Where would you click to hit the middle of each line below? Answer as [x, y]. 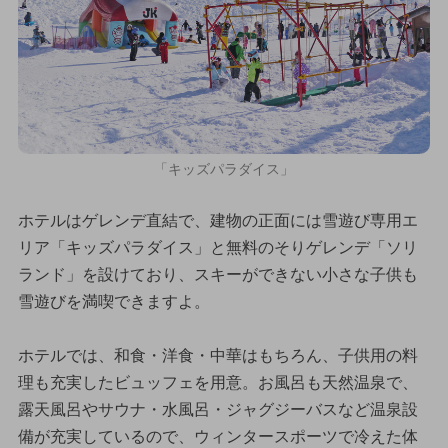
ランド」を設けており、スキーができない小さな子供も [217, 274]
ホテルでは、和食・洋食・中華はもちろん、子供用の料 [217, 355]
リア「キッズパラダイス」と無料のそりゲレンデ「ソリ [217, 247]
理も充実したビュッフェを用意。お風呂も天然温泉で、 [217, 382]
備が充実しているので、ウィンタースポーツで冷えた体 [217, 436]
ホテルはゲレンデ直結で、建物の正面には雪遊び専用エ [217, 220]
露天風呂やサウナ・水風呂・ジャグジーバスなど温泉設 [217, 409]
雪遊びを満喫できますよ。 [113, 301]
